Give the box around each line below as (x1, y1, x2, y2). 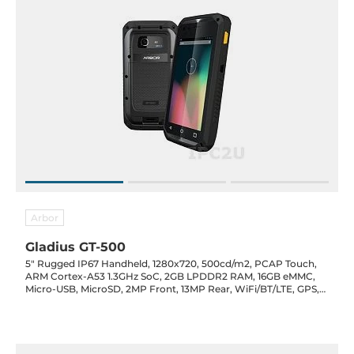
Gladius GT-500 (25, 239, 126, 254)
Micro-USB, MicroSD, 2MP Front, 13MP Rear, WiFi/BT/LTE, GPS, (25, 283, 319, 295)
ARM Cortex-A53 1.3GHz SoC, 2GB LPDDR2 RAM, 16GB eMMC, (25, 270, 315, 282)
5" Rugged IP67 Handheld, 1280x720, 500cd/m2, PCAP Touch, (25, 258, 317, 269)
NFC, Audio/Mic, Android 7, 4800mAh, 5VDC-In (25, 296, 250, 307)
